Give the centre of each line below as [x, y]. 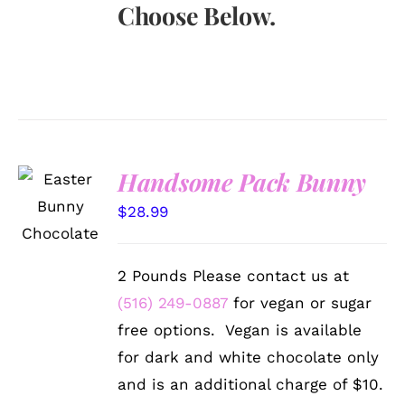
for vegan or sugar [300, 302]
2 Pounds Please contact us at [234, 275]
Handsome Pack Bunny [242, 181]
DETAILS [58, 237]
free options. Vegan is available [240, 330]
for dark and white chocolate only [249, 357]
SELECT [61, 182]
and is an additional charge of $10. [251, 384]
